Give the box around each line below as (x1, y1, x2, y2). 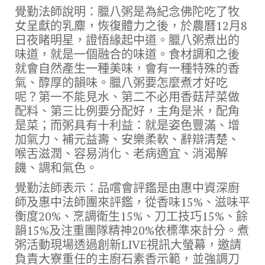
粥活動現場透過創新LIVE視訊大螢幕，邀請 (15, 237, 241, 253)
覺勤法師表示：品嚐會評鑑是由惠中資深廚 (15, 180, 240, 196)
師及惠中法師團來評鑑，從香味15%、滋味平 (15, 194, 250, 211)
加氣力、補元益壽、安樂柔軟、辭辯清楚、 (15, 131, 240, 148)
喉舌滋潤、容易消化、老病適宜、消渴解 (15, 146, 228, 162)
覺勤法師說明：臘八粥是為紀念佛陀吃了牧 (15, 4, 240, 20)
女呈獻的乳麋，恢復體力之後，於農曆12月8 (15, 18, 247, 34)
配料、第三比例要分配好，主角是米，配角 (15, 103, 240, 119)
